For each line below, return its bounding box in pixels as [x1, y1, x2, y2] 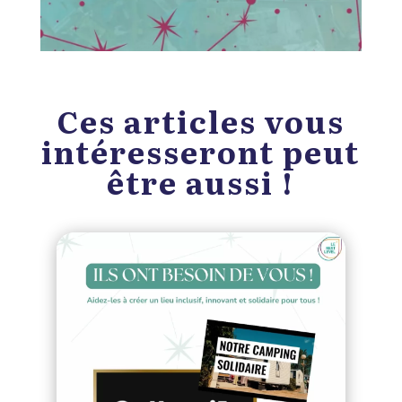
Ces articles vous [57, 97, 345, 143]
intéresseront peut [41, 127, 361, 173]
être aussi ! [107, 158, 295, 204]
